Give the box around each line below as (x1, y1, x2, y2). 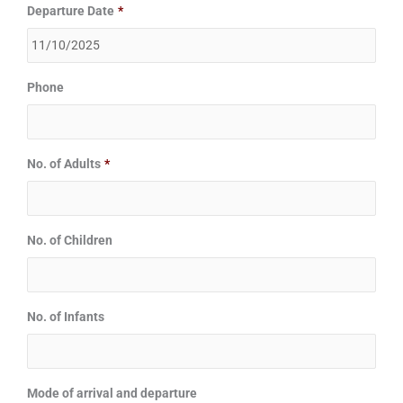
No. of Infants (27, 309, 104, 324)
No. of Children (27, 232, 112, 247)
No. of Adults (27, 156, 101, 171)
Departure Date (27, 3, 114, 18)
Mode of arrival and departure (27, 385, 197, 400)
